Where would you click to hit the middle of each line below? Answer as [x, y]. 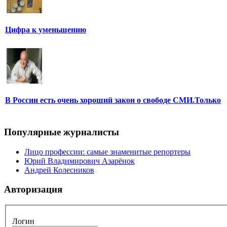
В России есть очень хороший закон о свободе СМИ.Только [113, 100]
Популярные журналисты [62, 132]
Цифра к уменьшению [46, 30]
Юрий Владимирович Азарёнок [80, 161]
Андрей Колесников [59, 170]
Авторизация [33, 190]
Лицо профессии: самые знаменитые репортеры [107, 152]
